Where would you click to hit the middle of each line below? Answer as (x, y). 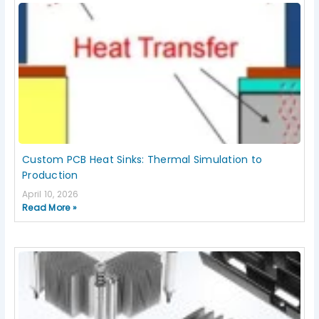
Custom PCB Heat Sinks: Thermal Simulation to (142, 160)
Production (50, 176)
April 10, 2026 (51, 194)
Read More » (49, 208)
